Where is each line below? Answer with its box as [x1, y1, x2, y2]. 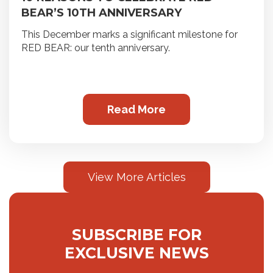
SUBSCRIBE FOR [71, 225, 202, 244]
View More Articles [87, 171, 186, 184]
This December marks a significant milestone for [21, 29, 238, 41]
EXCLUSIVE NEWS [64, 244, 209, 263]
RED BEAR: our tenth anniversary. [21, 42, 170, 54]
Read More [107, 103, 166, 116]
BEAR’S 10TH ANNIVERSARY [21, 6, 182, 20]
